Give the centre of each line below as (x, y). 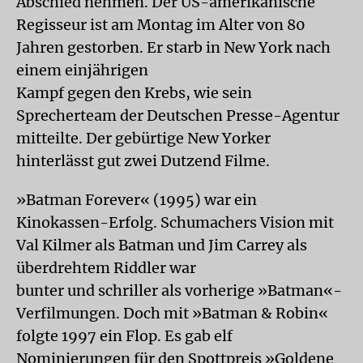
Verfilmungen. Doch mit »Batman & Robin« (172, 313)
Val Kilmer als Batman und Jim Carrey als (162, 245)
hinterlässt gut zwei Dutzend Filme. (143, 160)
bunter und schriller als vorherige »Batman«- (179, 290)
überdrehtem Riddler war (106, 267)
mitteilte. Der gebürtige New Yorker (143, 138)
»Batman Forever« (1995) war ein (137, 199)
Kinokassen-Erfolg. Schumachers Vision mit (175, 222)
